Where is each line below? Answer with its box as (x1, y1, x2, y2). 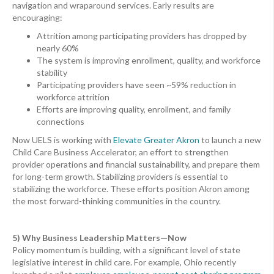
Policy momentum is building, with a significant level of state (12, 245, 240, 256)
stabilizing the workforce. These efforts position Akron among (12, 183, 250, 194)
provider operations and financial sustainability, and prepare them (12, 159, 260, 170)
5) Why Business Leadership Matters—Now (12, 232, 187, 243)
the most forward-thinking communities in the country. (12, 196, 221, 207)
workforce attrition (37, 92, 109, 103)
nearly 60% (37, 43, 79, 54)
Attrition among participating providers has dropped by (37, 31, 246, 42)
